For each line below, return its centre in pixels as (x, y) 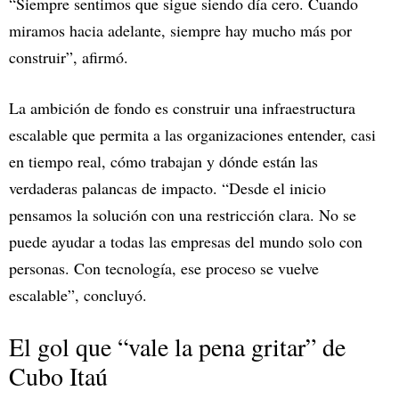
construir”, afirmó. (69, 57)
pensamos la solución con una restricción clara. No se (183, 215)
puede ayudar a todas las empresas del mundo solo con (186, 242)
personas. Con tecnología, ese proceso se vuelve (164, 269)
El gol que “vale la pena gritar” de (177, 347)
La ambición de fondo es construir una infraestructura (182, 108)
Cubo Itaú (58, 376)
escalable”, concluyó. (78, 295)
